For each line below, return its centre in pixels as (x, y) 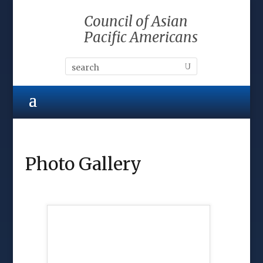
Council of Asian (136, 21)
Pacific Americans (141, 37)
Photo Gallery (83, 164)
